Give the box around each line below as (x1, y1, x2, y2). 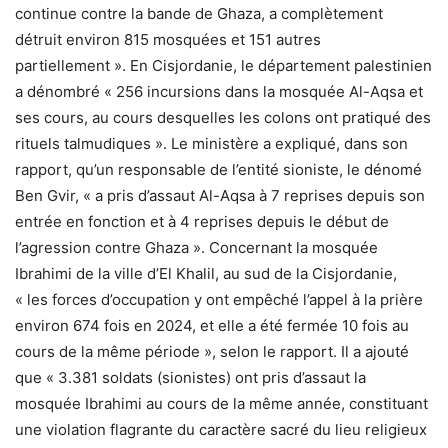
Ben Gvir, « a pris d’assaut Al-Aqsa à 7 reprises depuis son (15, 185, 425, 205)
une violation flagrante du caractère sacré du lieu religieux (15, 419, 427, 439)
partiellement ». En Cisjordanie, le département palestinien (15, 55, 432, 75)
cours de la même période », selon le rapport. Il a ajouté (15, 341, 409, 361)
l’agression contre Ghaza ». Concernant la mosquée (15, 237, 378, 257)
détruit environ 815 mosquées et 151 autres (15, 29, 321, 49)
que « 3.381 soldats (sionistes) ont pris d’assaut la (15, 367, 366, 387)
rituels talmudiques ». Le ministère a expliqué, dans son (15, 133, 408, 153)
